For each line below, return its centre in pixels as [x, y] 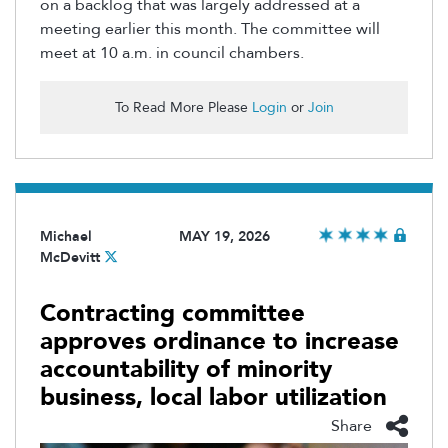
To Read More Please [183, 107]
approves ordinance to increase [219, 341]
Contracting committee [172, 313]
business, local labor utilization [213, 397]
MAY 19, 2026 [224, 236]
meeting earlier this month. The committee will [210, 28]
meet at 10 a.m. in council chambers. [172, 52]
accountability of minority [186, 369]
